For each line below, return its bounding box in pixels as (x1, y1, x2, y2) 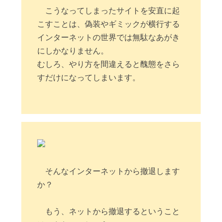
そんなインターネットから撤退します (45, 166, 180, 175)
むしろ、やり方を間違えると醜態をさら (37, 60, 180, 69)
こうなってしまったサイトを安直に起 (45, 6, 180, 15)
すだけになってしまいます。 (37, 73, 141, 82)
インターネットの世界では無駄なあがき (37, 33, 180, 42)
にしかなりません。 (37, 47, 109, 55)
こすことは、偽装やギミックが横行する (37, 20, 180, 29)
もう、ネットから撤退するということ (45, 207, 180, 216)
